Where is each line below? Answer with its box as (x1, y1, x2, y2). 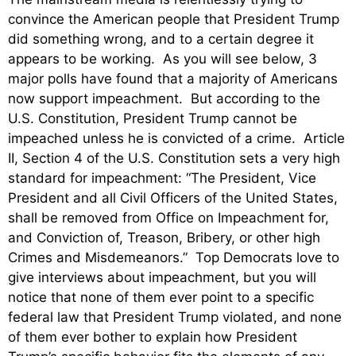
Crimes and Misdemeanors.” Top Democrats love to (8, 250, 339, 266)
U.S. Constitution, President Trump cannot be (8, 110, 297, 127)
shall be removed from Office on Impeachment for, (8, 210, 329, 226)
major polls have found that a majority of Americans (8, 71, 338, 87)
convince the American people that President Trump (8, 11, 339, 28)
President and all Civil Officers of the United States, (8, 190, 338, 207)
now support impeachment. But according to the (8, 91, 320, 107)
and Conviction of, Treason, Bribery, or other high (8, 230, 320, 246)
